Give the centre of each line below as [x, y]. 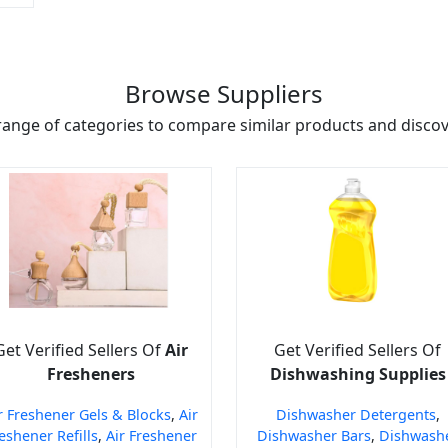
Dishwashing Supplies [357, 373]
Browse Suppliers [224, 93]
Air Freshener [151, 435]
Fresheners [90, 373]
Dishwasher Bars [313, 435]
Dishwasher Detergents [355, 414]
